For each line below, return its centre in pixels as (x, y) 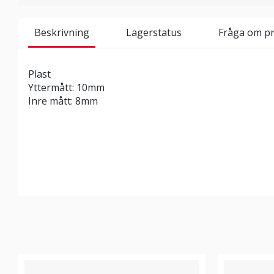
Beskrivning (62, 32)
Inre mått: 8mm (63, 101)
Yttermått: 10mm (66, 87)
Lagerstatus (154, 32)
